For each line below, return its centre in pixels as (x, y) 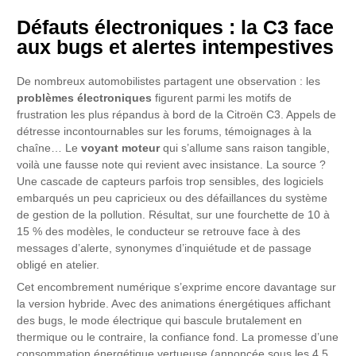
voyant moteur (121, 148)
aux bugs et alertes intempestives (176, 46)
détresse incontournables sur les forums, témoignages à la (164, 131)
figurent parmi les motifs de (222, 98)
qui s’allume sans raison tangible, (245, 148)
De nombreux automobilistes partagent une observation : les (169, 81)
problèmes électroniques (85, 98)
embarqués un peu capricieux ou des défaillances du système (172, 198)
